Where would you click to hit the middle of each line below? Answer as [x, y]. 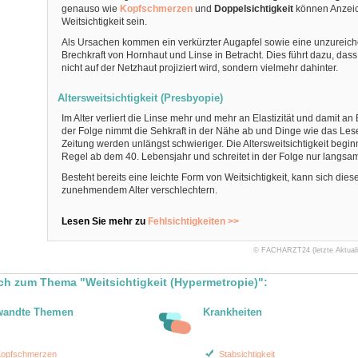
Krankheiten [232, 312]
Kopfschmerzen [156, 9]
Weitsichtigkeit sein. [104, 22]
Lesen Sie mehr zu [104, 221]
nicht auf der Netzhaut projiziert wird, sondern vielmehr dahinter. [199, 68]
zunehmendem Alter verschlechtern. [139, 190]
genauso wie [89, 9]
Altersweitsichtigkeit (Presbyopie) [140, 98]
